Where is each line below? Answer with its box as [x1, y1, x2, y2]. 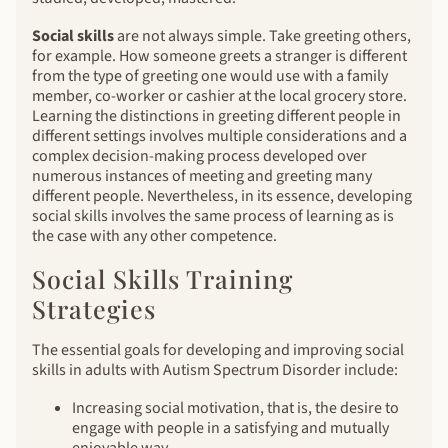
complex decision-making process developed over [32, 144, 367, 167]
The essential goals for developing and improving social [32, 338, 404, 361]
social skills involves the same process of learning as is [32, 204, 394, 227]
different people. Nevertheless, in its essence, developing [32, 184, 412, 207]
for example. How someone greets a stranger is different [32, 44, 407, 67]
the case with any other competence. [32, 224, 277, 247]
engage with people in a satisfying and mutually [72, 416, 389, 439]
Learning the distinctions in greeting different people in [32, 104, 401, 127]
